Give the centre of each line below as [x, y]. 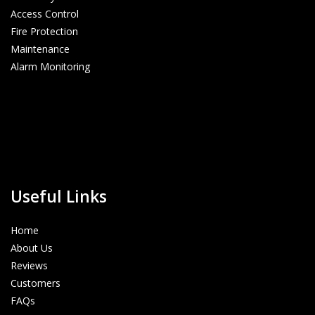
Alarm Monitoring [50, 66]
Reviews [29, 265]
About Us [32, 248]
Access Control [45, 14]
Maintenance [40, 49]
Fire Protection [44, 31]
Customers [36, 283]
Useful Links [59, 196]
